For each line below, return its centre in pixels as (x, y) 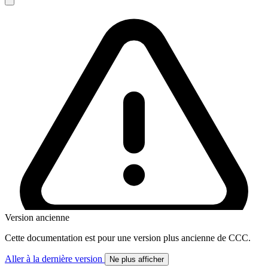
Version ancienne (37, 217)
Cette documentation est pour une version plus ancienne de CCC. (128, 237)
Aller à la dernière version (55, 258)
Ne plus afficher (137, 259)
